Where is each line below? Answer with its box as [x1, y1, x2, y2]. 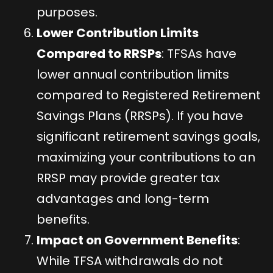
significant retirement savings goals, [37, 127, 260, 145]
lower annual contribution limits [37, 65, 229, 83]
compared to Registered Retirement [37, 86, 261, 104]
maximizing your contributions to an [37, 148, 255, 166]
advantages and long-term [37, 190, 209, 207]
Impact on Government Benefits [37, 231, 238, 249]
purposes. [37, 3, 97, 21]
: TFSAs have [161, 44, 236, 62]
